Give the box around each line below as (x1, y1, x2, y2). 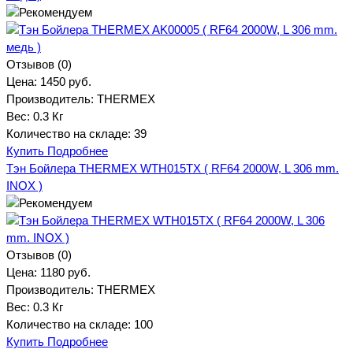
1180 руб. (40, 265, 91, 279)
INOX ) (6, 178, 43, 192)
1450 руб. (40, 74, 91, 88)
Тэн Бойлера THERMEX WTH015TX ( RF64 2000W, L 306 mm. (6, 161, 339, 175)
